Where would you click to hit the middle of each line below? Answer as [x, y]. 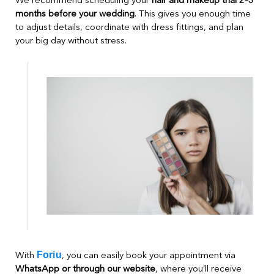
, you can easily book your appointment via [148, 256]
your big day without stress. [71, 42]
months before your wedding [75, 15]
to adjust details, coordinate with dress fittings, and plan [129, 28]
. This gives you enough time [193, 15]
